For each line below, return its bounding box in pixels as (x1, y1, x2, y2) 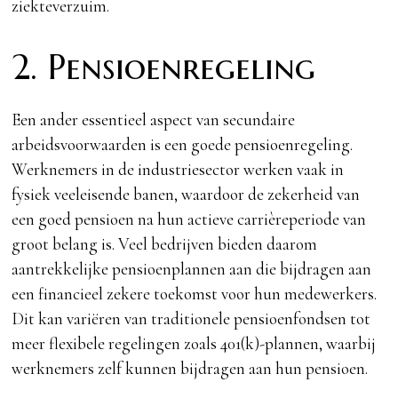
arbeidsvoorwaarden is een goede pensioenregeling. (12, 133, 354, 155)
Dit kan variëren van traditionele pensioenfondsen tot (12, 307, 371, 329)
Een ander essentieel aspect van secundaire (12, 108, 296, 130)
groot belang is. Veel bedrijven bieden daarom (12, 233, 318, 254)
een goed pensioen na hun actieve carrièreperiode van (12, 208, 367, 229)
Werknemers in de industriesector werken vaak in (12, 158, 345, 179)
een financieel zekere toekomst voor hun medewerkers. (12, 283, 378, 304)
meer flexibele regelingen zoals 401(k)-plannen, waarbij (12, 332, 377, 354)
